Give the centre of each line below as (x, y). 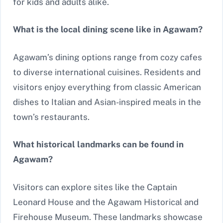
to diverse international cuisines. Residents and (107, 72)
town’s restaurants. (51, 117)
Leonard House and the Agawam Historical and (106, 202)
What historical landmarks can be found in (98, 145)
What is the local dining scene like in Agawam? (108, 30)
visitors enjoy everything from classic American (107, 87)
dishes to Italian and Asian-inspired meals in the (107, 102)
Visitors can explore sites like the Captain (95, 187)
